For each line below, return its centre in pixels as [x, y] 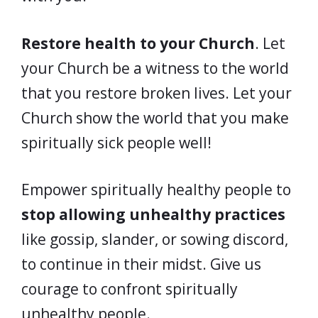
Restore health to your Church [138, 43]
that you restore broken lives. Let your [157, 93]
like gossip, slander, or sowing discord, [155, 239]
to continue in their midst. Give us [141, 264]
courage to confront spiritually [130, 289]
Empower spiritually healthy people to [156, 190]
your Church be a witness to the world [155, 68]
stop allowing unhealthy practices [153, 214]
